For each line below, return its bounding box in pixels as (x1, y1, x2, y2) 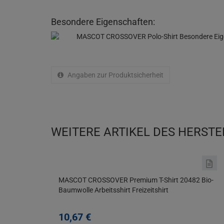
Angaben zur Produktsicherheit (66, 71, 163, 79)
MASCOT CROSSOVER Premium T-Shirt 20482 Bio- (58, 176, 213, 184)
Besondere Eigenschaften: (51, 16, 155, 27)
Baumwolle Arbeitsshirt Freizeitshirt (58, 186, 168, 194)
